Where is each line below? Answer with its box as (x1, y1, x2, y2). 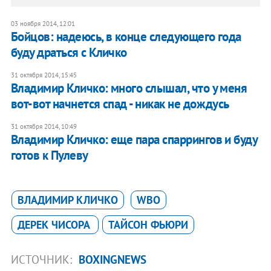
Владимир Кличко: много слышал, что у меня (10, 80, 247, 97)
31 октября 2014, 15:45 (10, 71, 77, 80)
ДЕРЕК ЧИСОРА (17, 218, 93, 232)
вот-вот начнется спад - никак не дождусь (10, 96, 229, 113)
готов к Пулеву (10, 147, 88, 164)
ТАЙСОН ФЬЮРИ (108, 218, 188, 232)
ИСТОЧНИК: (10, 252, 75, 267)
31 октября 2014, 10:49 (10, 122, 77, 131)
